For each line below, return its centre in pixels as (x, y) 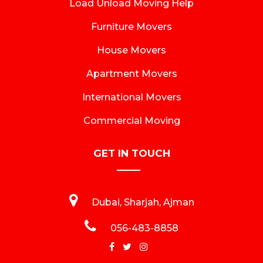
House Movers (131, 50)
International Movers (131, 97)
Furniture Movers (131, 27)
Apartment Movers (131, 74)
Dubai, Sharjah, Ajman (143, 203)
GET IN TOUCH (131, 154)
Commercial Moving (131, 121)
